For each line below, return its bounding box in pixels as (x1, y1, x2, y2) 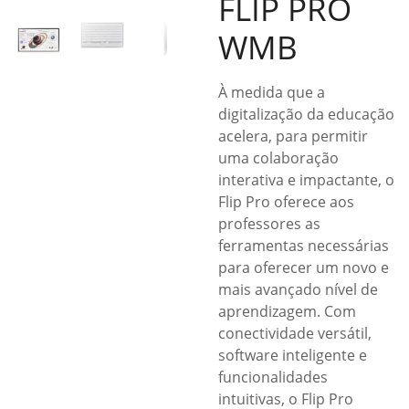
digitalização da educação (218, 104, 394, 124)
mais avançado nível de (218, 279, 378, 299)
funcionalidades (218, 367, 328, 387)
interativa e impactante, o (218, 170, 394, 190)
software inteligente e (218, 345, 367, 365)
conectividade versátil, (218, 323, 372, 343)
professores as (218, 214, 320, 234)
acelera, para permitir (218, 126, 368, 146)
